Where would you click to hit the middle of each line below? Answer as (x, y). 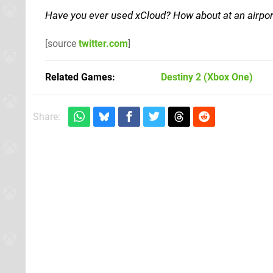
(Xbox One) (227, 77)
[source (62, 43)
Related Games (79, 77)
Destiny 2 (181, 77)
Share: (47, 116)
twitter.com (103, 43)
